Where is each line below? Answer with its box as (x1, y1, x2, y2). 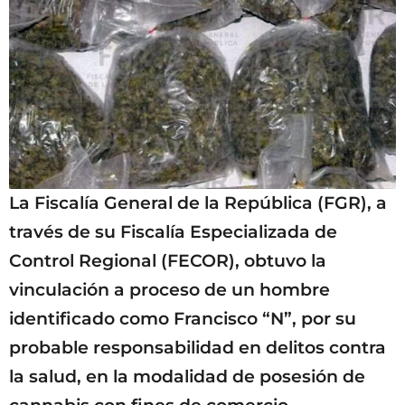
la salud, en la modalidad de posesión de (9, 366, 365, 388)
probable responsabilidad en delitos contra (9, 337, 386, 359)
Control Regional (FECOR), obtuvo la (9, 250, 326, 272)
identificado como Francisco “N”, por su (9, 308, 356, 330)
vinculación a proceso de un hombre (9, 279, 330, 301)
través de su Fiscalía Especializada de (9, 221, 337, 243)
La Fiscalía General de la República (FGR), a (9, 193, 387, 214)
